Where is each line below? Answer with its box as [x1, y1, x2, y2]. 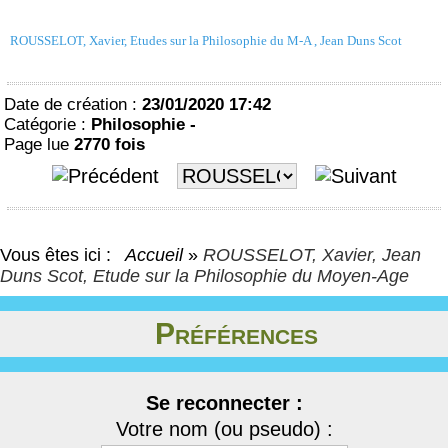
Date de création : [4, 95, 142, 114]
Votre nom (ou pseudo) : [115, 418, 333, 440]
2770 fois [74, 135, 145, 154]
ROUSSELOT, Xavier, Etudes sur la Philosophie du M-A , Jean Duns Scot [10, 33, 402, 48]
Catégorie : [4, 115, 91, 134]
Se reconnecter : [145, 392, 303, 414]
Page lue [4, 135, 74, 154]
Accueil [121, 245, 188, 265]
